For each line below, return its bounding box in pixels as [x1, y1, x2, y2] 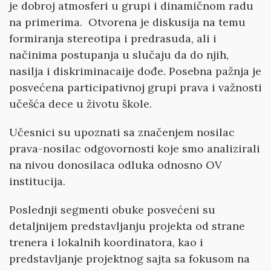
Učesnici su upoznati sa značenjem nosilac [9, 125, 235, 139]
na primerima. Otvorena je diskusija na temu [9, 15, 246, 29]
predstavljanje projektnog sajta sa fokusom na [9, 252, 250, 266]
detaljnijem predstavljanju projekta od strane [9, 219, 245, 233]
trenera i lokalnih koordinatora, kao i [9, 235, 203, 249]
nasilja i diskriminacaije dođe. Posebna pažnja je [9, 64, 261, 78]
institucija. [9, 174, 65, 188]
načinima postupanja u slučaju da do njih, [9, 48, 229, 62]
